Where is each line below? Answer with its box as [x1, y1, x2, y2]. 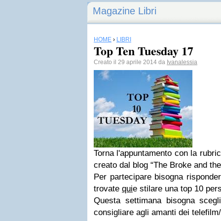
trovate [94, 184, 122, 193]
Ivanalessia [167, 59, 197, 66]
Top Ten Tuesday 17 [94, 42, 193, 59]
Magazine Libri [93, 5, 156, 16]
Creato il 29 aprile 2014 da [94, 59, 167, 66]
